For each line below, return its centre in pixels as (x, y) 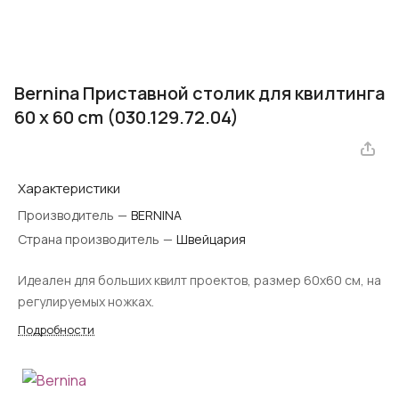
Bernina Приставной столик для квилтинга (199, 94)
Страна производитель (90, 240)
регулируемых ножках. (86, 302)
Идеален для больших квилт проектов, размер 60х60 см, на (199, 281)
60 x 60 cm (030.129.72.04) (126, 118)
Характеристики (69, 189)
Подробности (56, 330)
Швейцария (211, 240)
